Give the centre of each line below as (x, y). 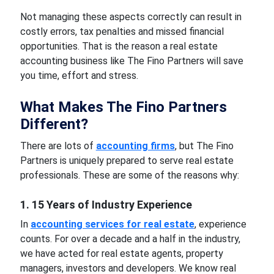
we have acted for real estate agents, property (121, 253)
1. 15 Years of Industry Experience (107, 204)
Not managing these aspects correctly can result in (131, 17)
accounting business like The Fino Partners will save (131, 61)
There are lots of (58, 146)
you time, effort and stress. (79, 75)
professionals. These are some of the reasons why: (129, 175)
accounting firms (135, 146)
